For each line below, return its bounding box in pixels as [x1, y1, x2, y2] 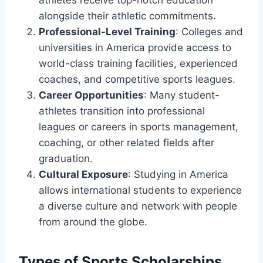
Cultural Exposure [39, 168, 128, 180]
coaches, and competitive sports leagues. [39, 73, 235, 85]
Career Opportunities [39, 89, 144, 101]
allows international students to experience [39, 184, 242, 196]
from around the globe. [39, 215, 147, 228]
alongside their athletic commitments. [39, 9, 216, 22]
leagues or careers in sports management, [39, 120, 238, 133]
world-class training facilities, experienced [39, 57, 238, 69]
